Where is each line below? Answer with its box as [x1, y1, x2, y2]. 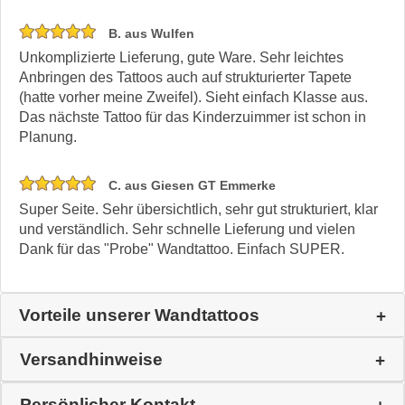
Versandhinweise [20, 350, 163, 370]
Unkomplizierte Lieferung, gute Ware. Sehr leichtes [19, 50, 344, 66]
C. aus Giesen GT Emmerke [105, 178, 276, 193]
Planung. [19, 129, 77, 146]
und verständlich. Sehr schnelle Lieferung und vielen [19, 221, 355, 238]
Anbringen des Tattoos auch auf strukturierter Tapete [19, 70, 352, 86]
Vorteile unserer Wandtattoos [19, 306, 259, 325]
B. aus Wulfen [105, 26, 194, 42]
